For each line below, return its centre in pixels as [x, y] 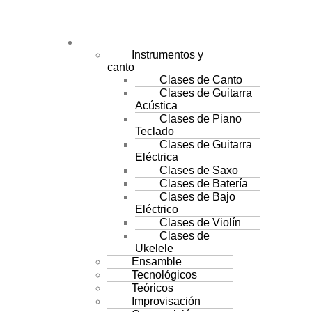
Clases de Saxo [198, 170]
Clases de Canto [201, 80]
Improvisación [166, 301]
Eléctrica [156, 157]
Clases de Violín [200, 223]
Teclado [154, 131]
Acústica [156, 106]
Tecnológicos [164, 275]
